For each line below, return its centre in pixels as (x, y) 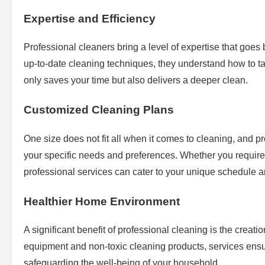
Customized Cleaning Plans (99, 110)
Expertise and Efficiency (90, 18)
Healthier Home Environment (102, 201)
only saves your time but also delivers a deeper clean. (136, 80)
